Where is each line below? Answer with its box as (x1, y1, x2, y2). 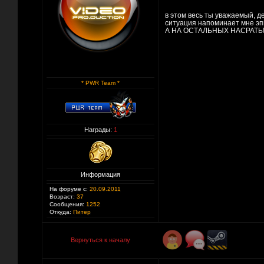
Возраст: (49, 193, 75, 200)
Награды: (84, 126, 114, 133)
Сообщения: (49, 201, 84, 207)
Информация (81, 171, 120, 178)
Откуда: (49, 209, 71, 215)
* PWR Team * (81, 80, 120, 86)
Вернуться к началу (71, 236, 130, 243)
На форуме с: (49, 186, 88, 192)
